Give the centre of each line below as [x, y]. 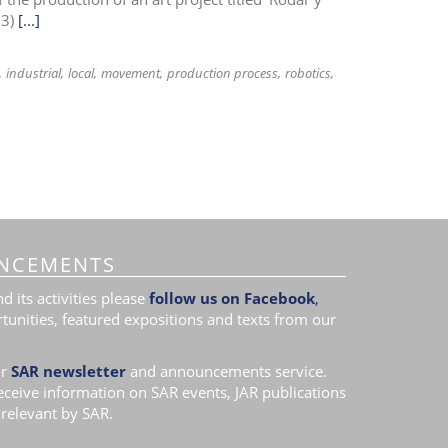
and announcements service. [228, 371]
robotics [307, 73]
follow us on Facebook [231, 297]
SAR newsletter [68, 371]
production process [222, 73]
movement [130, 73]
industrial [33, 73]
